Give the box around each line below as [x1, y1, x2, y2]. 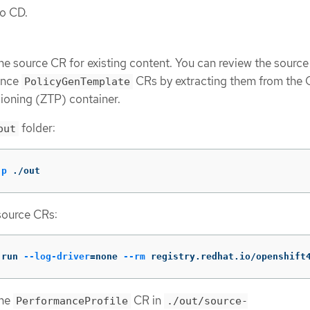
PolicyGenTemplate [24, 75, 130, 88]
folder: [19, 120, 55, 136]
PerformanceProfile [16, 295, 128, 308]
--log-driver [24, 251, 90, 262]
